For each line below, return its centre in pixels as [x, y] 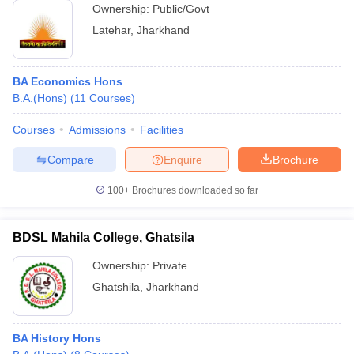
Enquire [183, 159]
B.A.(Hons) [40, 98]
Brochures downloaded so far [194, 190]
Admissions [97, 130]
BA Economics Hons [68, 81]
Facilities [162, 130]
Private [170, 265]
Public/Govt [181, 9]
